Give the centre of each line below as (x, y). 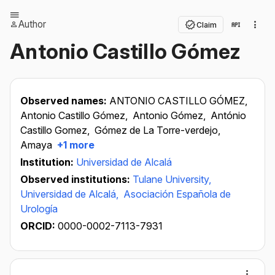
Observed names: (65, 101)
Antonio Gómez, (170, 115)
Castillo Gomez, (56, 130)
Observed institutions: (76, 179)
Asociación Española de (177, 194)
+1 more (75, 145)
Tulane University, (172, 179)
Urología (39, 209)
